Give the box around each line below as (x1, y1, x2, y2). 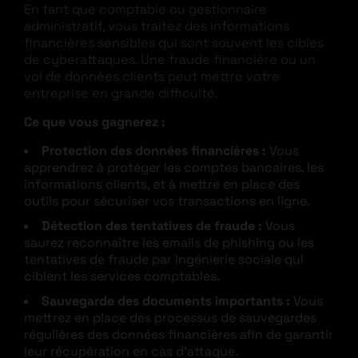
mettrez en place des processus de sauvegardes (24, 308, 316, 326)
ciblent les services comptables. (24, 267, 220, 284)
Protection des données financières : (42, 141, 266, 159)
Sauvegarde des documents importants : (42, 292, 290, 309)
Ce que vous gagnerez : (24, 113, 165, 130)
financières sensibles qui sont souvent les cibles (24, 34, 324, 51)
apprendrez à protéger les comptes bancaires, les (24, 158, 324, 176)
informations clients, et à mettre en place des (24, 175, 300, 193)
